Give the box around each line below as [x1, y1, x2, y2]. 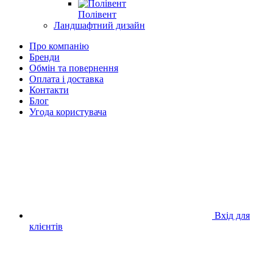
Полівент [78, 9, 116, 19]
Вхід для [214, 210, 250, 221]
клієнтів [29, 221, 63, 232]
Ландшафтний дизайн [54, 19, 145, 30]
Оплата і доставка [29, 73, 104, 84]
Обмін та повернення [29, 62, 118, 73]
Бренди [29, 51, 60, 62]
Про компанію [29, 40, 89, 51]
